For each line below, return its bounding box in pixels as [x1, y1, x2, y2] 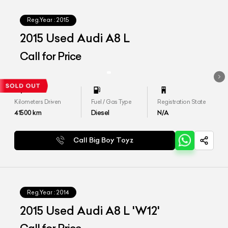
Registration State [157, 98, 206, 106]
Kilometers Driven [14, 98, 61, 106]
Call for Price [20, 49, 81, 63]
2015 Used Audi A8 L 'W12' [20, 203, 160, 218]
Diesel [91, 108, 109, 117]
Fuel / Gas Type [91, 98, 132, 106]
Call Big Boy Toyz [73, 135, 134, 145]
